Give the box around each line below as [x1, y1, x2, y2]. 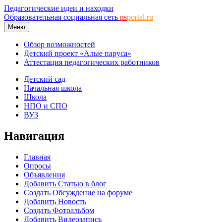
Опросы [24, 161, 51, 170]
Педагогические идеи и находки [4, 4, 113, 12]
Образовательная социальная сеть [4, 13, 120, 21]
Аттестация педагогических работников [24, 58, 160, 66]
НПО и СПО [24, 102, 67, 110]
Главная [24, 152, 51, 161]
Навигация [4, 129, 64, 142]
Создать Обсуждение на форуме [24, 188, 132, 197]
